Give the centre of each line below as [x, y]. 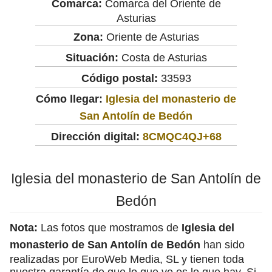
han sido [223, 244]
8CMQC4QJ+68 [182, 136]
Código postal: [119, 78]
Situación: [92, 57]
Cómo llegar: [71, 99]
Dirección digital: [95, 136]
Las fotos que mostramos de [110, 227]
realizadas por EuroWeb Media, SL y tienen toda [127, 259]
